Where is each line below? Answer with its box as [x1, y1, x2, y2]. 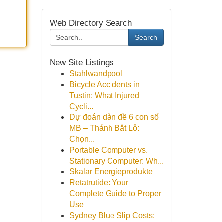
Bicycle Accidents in [69, 80, 140, 89]
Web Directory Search [49, 18, 132, 28]
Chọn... [69, 135, 95, 143]
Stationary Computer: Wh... [69, 157, 164, 165]
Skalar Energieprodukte [69, 167, 153, 176]
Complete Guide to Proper [69, 189, 161, 198]
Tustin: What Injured [69, 91, 139, 100]
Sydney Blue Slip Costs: [69, 211, 155, 220]
